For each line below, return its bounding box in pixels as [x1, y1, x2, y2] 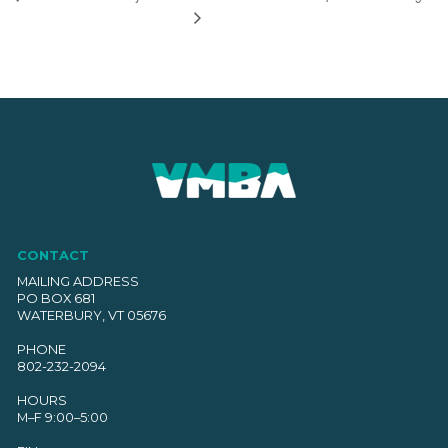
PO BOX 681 [16, 290, 95, 307]
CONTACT [16, 246, 89, 263]
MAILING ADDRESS [16, 273, 139, 290]
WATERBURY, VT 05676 [16, 307, 166, 324]
